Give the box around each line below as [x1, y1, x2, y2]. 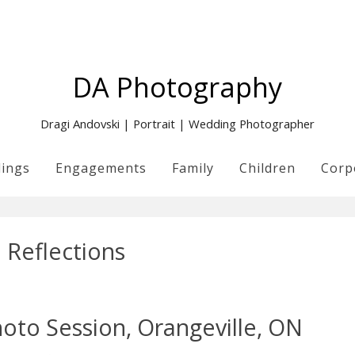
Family [172, 159, 214, 177]
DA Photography [73, 68, 282, 105]
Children [239, 159, 296, 177]
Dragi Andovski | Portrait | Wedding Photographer [40, 116, 315, 132]
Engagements [55, 159, 147, 177]
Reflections [6, 235, 125, 266]
